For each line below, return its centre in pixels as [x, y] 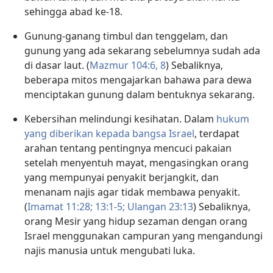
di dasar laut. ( [57, 66]
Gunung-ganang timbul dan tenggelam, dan [126, 36]
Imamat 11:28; [60, 207]
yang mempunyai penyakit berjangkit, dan [122, 178]
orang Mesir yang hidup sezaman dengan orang [136, 222]
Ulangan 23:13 [159, 207]
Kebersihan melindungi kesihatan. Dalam [120, 119]
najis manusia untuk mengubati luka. [110, 251]
